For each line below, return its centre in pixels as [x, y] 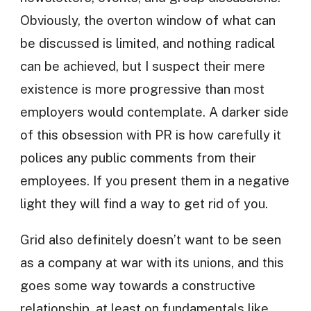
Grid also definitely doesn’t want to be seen [150, 239]
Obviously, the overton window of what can [148, 20]
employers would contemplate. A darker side [154, 112]
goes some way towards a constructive [137, 285]
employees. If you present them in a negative [154, 181]
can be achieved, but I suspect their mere [142, 66]
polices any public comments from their [138, 158]
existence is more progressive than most [142, 89]
